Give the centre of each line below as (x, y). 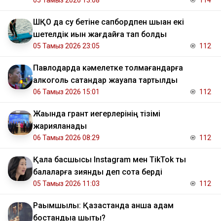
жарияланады (60, 126)
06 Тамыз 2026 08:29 (66, 138)
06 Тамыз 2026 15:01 (66, 92)
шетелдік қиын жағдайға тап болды (100, 35)
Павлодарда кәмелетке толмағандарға (108, 68)
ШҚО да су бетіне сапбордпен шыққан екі (109, 22)
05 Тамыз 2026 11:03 (66, 184)
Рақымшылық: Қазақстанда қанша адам (103, 206)
